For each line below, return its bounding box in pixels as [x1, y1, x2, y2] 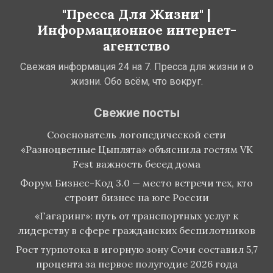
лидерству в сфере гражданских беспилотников [18, 224, 255, 237]
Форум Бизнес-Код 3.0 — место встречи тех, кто [20, 176, 253, 189]
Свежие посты [93, 105, 180, 120]
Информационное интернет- [37, 21, 236, 39]
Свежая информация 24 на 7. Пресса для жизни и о [19, 61, 253, 73]
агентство [103, 37, 170, 55]
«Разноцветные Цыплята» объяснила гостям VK [20, 143, 253, 156]
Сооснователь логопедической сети [47, 129, 226, 141]
